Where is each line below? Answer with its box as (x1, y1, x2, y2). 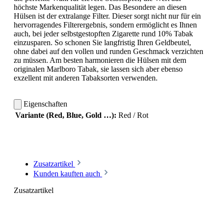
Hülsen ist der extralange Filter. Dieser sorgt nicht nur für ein (14, 12, 201, 21)
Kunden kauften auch (33, 169, 102, 178)
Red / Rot (118, 111, 148, 120)
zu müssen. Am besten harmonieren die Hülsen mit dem (14, 56, 186, 65)
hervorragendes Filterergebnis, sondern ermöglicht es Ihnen (14, 21, 197, 29)
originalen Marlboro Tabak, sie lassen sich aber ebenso (14, 65, 183, 74)
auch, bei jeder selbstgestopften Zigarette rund (14, 29, 158, 38)
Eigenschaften (24, 100, 67, 109)
